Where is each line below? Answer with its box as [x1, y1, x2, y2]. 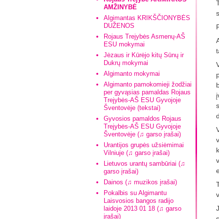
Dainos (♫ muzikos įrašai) [104, 178, 177, 186]
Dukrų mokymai [104, 59, 148, 66]
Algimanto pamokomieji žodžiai [104, 81, 192, 88]
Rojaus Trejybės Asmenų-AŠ [104, 33, 185, 40]
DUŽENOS [104, 22, 134, 29]
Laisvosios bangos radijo [104, 197, 174, 204]
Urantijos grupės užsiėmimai [104, 141, 184, 149]
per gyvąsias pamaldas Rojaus [104, 88, 191, 96]
